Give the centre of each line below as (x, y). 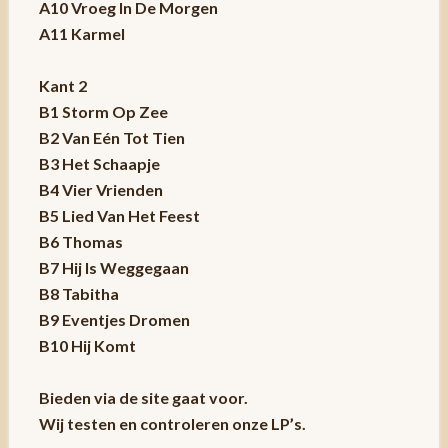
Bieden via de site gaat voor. (143, 397)
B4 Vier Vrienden (100, 189)
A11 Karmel (81, 33)
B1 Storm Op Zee (103, 111)
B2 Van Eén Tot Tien (111, 137)
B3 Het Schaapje (99, 163)
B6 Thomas (80, 241)
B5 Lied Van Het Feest (119, 215)
